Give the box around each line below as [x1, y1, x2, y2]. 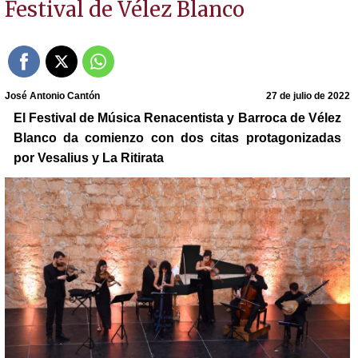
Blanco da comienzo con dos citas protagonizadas [13, 130, 341, 145]
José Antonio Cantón [4, 89, 100, 101]
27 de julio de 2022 [266, 89, 351, 101]
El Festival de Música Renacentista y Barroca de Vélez [13, 110, 341, 125]
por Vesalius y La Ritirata [13, 150, 164, 165]
